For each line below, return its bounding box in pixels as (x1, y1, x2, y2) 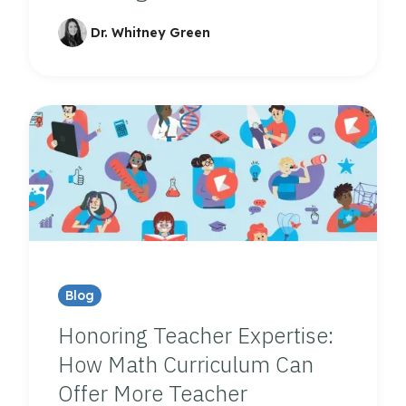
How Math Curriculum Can (58, 349, 314, 379)
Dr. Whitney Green (91, 24, 210, 41)
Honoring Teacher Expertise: (58, 320, 333, 350)
